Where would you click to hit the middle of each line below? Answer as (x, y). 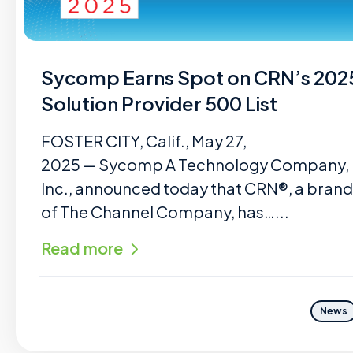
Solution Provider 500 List (159, 103)
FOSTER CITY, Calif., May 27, (144, 141)
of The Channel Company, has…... (165, 212)
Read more (82, 248)
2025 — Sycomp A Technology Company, (195, 164)
